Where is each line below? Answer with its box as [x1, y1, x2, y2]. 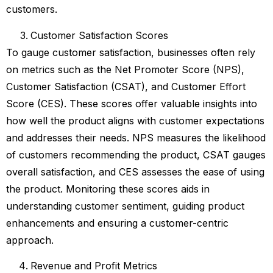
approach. [6, 233, 54, 246]
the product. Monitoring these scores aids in [6, 182, 210, 195]
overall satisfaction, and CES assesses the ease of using [6, 165, 264, 178]
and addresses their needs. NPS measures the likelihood [6, 131, 266, 144]
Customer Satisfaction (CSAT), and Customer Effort [6, 80, 246, 93]
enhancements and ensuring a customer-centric [6, 216, 229, 229]
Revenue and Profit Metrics [30, 259, 157, 272]
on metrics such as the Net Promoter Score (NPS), [6, 63, 244, 76]
